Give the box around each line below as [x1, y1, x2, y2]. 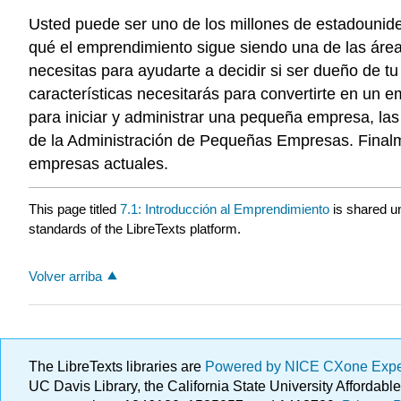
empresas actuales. [29, 155, 168, 174]
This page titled [29, 200, 120, 217]
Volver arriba [29, 268, 102, 284]
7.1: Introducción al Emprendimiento [120, 200, 329, 217]
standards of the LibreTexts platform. [29, 220, 241, 236]
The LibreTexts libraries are [29, 359, 205, 374]
